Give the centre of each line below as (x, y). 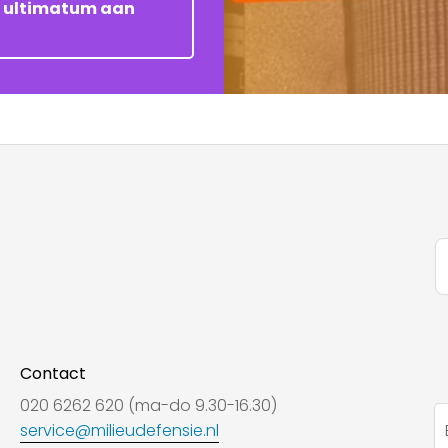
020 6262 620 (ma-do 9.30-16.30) (148, 406)
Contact (52, 374)
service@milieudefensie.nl (119, 431)
